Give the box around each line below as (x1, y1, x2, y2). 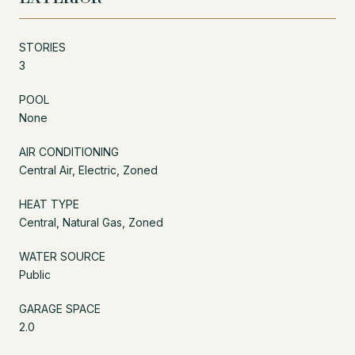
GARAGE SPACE (19, 301, 101, 315)
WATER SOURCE (19, 249, 105, 263)
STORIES (19, 40, 66, 54)
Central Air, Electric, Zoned (19, 162, 158, 177)
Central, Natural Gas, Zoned (19, 215, 163, 229)
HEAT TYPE (19, 197, 79, 211)
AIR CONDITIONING (19, 144, 119, 158)
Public (19, 267, 51, 281)
